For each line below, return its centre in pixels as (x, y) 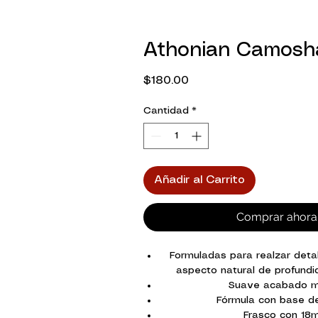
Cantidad (166, 111)
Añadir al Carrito (199, 180)
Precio (205, 80)
